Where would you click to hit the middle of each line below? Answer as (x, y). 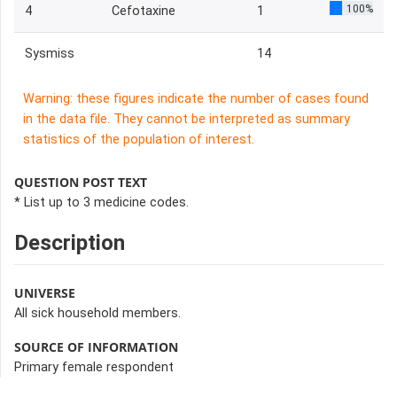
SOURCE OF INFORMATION (96, 347)
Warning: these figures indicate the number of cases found (196, 99)
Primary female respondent (94, 367)
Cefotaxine (144, 11)
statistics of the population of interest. (139, 140)
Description (70, 243)
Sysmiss (50, 54)
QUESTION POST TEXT (81, 182)
